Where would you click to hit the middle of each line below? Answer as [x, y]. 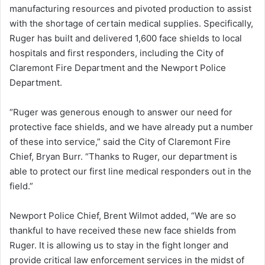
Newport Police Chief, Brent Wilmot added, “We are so [123, 216]
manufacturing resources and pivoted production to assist [130, 9]
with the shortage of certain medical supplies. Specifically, [131, 24]
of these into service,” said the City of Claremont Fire [120, 142]
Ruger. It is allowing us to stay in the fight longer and [119, 245]
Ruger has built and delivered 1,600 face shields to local [126, 38]
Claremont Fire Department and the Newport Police [118, 68]
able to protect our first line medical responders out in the [130, 172]
